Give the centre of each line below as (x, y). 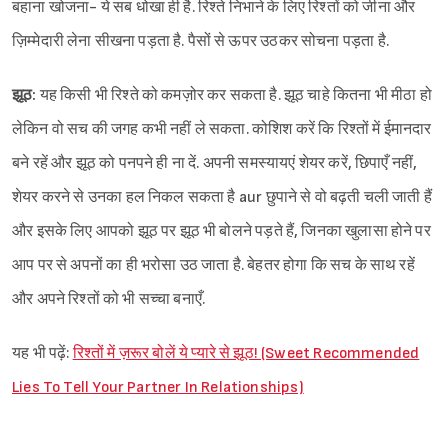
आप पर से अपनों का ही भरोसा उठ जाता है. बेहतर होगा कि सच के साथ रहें (213, 265)
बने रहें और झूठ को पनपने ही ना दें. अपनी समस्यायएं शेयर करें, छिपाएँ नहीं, (215, 163)
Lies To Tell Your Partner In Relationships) (158, 387)
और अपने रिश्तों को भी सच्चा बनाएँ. (109, 299)
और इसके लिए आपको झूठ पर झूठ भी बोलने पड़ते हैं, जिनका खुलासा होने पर (221, 231)
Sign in (241, 24)
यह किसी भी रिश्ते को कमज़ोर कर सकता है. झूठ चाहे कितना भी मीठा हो (234, 95)
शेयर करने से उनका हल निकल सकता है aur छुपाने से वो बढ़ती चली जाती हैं (222, 197)
